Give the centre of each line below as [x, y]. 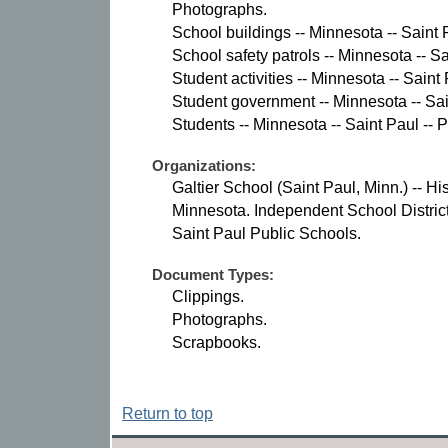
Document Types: [213, 275]
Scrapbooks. [216, 343]
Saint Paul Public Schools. [266, 234]
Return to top [167, 414]
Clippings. [208, 297]
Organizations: [204, 166]
